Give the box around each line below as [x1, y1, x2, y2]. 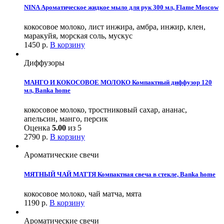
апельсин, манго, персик [24, 114, 108, 123]
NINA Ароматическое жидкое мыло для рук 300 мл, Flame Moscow [24, 3, 218, 11]
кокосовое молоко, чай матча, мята [24, 189, 141, 198]
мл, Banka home [24, 86, 70, 94]
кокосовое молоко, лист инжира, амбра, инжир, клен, [24, 22, 205, 31]
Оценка [24, 123, 52, 132]
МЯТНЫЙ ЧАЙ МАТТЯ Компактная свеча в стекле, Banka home [24, 170, 215, 178]
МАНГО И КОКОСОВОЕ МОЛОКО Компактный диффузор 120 [24, 78, 212, 86]
